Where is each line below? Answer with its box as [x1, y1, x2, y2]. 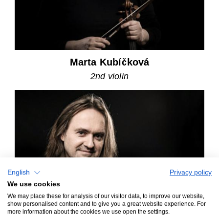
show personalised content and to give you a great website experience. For [7, 200, 206, 207]
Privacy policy [170, 169, 212, 176]
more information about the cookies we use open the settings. [7, 208, 170, 215]
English [7, 169, 30, 176]
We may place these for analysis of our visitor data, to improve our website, [7, 192, 204, 199]
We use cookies [7, 180, 60, 188]
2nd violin [90, 71, 129, 82]
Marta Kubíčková [69, 57, 150, 68]
